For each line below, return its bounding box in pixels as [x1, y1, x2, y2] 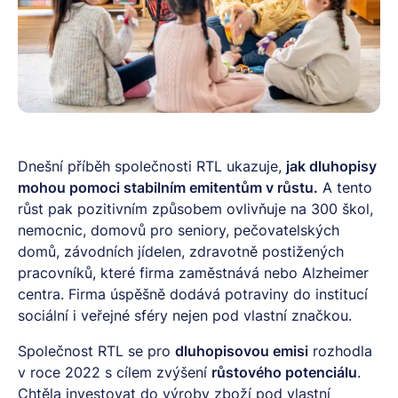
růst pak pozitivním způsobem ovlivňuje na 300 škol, [18, 200, 373, 218]
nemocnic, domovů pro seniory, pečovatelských [18, 221, 339, 239]
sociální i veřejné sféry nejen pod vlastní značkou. [18, 306, 352, 324]
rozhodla [308, 342, 372, 360]
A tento [318, 179, 372, 196]
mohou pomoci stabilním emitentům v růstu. [18, 179, 318, 196]
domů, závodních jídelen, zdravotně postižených [18, 243, 344, 260]
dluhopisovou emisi [175, 342, 308, 360]
